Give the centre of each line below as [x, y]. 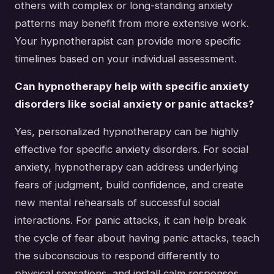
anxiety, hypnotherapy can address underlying [126, 167]
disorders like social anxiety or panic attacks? [134, 104]
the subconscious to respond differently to [117, 255]
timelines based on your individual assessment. [126, 58]
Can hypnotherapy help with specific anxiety [132, 86]
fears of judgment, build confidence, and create [129, 184]
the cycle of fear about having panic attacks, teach [137, 238]
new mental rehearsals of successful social [117, 202]
